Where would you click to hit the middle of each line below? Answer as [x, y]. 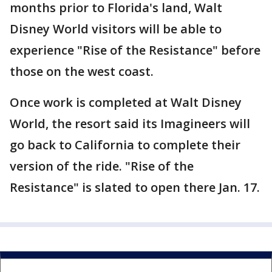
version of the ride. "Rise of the [102, 166]
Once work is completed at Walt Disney [126, 103]
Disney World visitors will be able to [116, 29]
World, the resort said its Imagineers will [130, 124]
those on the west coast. [82, 72]
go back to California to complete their [125, 145]
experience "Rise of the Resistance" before [135, 50]
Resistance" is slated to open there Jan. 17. [135, 188]
